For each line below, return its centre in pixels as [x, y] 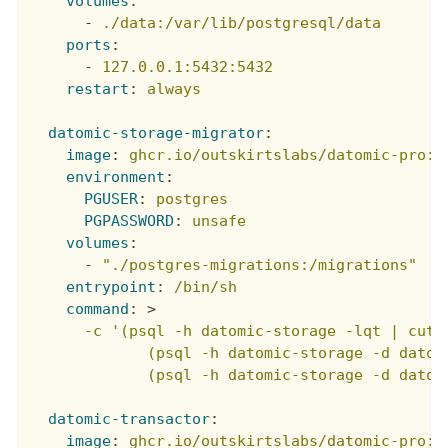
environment [116, 177]
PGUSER [111, 199]
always [174, 89]
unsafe [219, 221]
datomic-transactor [129, 419]
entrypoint [111, 287]
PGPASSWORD [129, 221]
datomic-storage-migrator [156, 133]
